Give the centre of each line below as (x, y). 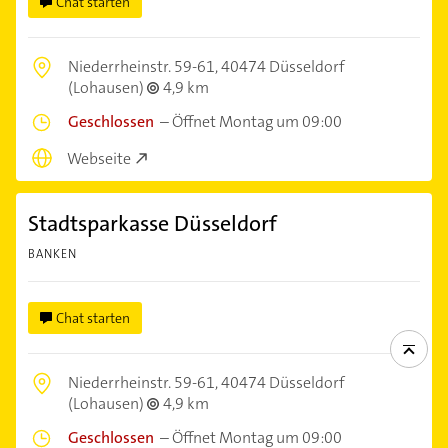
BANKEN (52, 254)
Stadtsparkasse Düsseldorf (152, 224)
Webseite (99, 159)
